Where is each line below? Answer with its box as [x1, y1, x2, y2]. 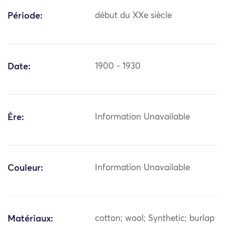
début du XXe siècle [95, 12, 172, 21]
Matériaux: [8, 214, 53, 224]
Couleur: [8, 164, 43, 173]
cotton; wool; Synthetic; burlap [95, 214, 215, 223]
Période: [8, 12, 43, 21]
